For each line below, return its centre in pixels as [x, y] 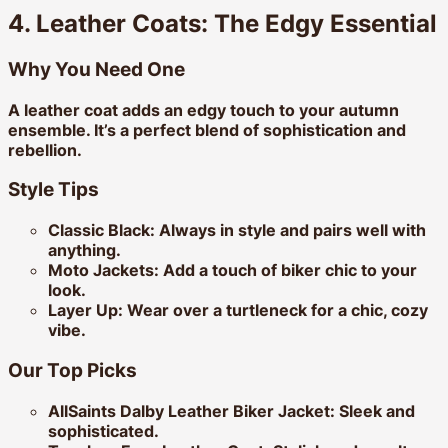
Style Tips [53, 190]
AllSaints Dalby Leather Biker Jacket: [191, 410]
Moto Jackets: [103, 270]
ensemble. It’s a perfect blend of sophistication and [207, 129]
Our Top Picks [72, 370]
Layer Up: [85, 310]
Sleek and [375, 410]
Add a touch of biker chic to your [288, 270]
